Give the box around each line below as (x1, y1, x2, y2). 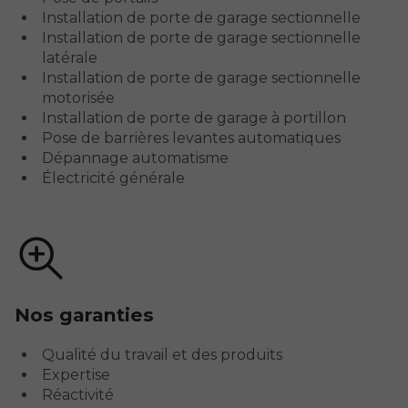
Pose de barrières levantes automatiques (41, 128, 341, 147)
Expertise (41, 366, 110, 384)
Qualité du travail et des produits (41, 346, 282, 364)
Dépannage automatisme (41, 148, 229, 167)
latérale (41, 48, 97, 66)
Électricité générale (41, 168, 185, 187)
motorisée (41, 88, 115, 107)
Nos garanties (15, 302, 154, 326)
